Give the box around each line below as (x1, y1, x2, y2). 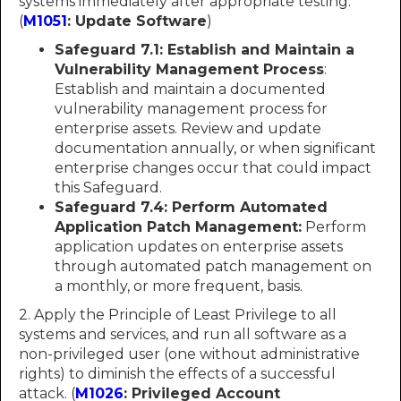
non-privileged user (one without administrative (19, 346, 360, 363)
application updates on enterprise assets (55, 238, 343, 255)
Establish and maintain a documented (55, 81, 326, 98)
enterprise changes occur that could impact (55, 159, 371, 176)
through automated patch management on (55, 258, 371, 275)
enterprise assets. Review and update (55, 120, 321, 137)
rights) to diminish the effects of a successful (19, 365, 336, 382)
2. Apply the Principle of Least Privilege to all (19, 306, 337, 323)
